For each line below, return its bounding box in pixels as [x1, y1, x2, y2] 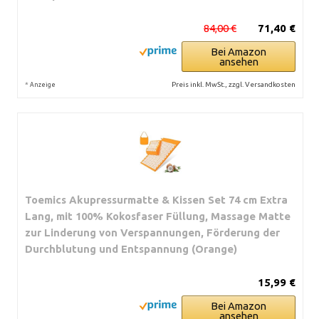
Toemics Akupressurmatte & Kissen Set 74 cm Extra [25, 193, 288, 206]
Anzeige [30, 80, 56, 88]
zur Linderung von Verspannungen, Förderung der [25, 226, 280, 239]
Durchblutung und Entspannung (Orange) [25, 242, 237, 255]
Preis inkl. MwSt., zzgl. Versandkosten [172, 80, 296, 88]
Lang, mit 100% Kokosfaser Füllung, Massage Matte [25, 209, 291, 222]
